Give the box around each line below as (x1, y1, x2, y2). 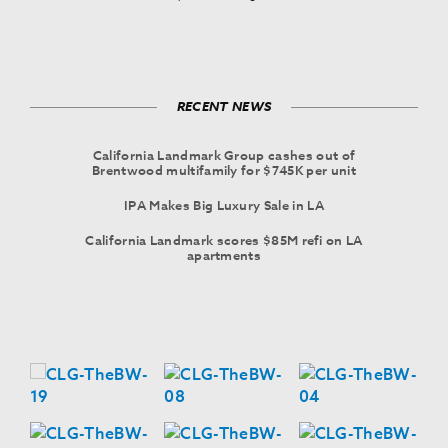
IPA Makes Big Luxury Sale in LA (124, 195, 324, 215)
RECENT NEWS (176, 96, 272, 116)
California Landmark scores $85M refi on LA (85, 230, 363, 250)
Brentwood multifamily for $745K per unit (92, 160, 356, 180)
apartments (186, 245, 262, 265)
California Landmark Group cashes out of (92, 145, 356, 165)
